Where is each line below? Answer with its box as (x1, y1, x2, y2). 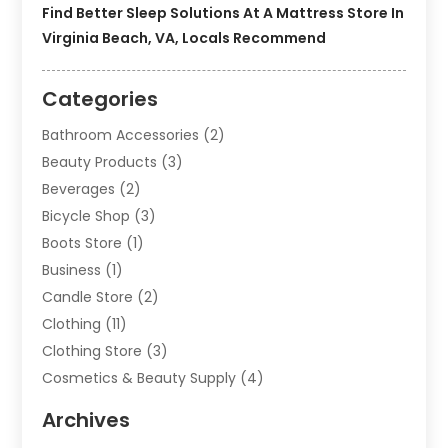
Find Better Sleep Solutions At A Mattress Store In (42, 3, 405, 24)
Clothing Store (42, 341, 143, 362)
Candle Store (42, 287, 134, 308)
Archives (42, 406, 131, 435)
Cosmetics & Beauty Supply (42, 368, 237, 389)
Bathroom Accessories (42, 125, 200, 146)
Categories (42, 85, 159, 114)
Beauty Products (42, 152, 158, 173)
